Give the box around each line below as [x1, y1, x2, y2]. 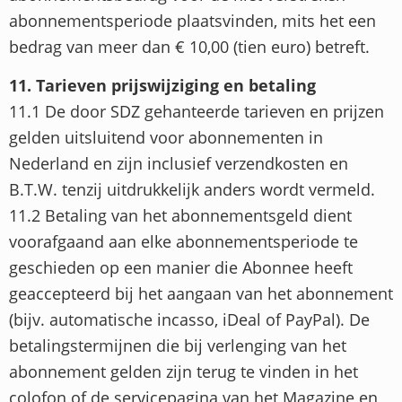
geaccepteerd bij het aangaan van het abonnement [9, 283, 393, 305]
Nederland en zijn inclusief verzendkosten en [9, 153, 348, 175]
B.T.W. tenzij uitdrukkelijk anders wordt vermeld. [9, 179, 375, 201]
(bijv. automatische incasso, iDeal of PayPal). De [9, 309, 370, 331]
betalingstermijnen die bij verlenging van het [9, 335, 346, 357]
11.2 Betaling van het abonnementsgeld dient [9, 205, 352, 227]
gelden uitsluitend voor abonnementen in [9, 127, 323, 149]
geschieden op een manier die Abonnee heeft [9, 257, 353, 279]
